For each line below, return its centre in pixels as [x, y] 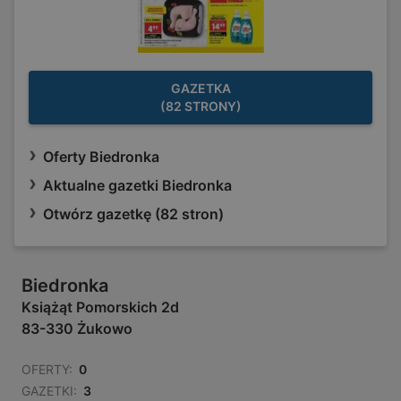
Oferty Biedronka [101, 157]
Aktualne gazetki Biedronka [137, 186]
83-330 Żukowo [77, 329]
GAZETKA [200, 89]
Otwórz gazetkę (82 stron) [133, 214]
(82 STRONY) [200, 107]
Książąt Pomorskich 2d [100, 307]
